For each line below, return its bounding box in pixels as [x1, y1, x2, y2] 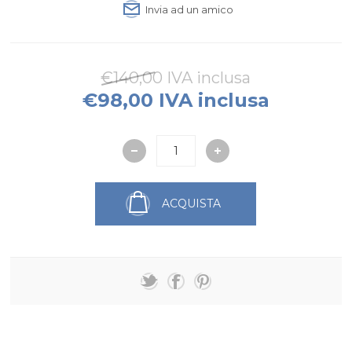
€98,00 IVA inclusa [82, 88, 269, 112]
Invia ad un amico [145, 2, 234, 16]
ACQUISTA [162, 196, 222, 211]
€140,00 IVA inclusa [101, 68, 251, 87]
